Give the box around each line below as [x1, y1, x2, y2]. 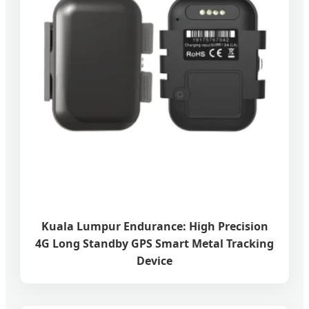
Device [137, 252, 172, 268]
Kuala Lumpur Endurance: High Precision [41, 218, 268, 234]
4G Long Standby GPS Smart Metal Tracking [35, 235, 274, 251]
